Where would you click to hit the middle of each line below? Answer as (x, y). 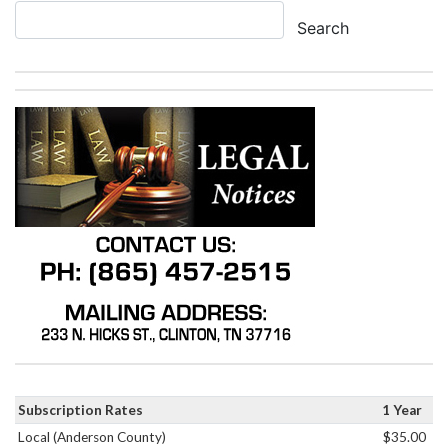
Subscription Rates (81, 410)
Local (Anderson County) (92, 437)
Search (323, 28)
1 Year (402, 410)
